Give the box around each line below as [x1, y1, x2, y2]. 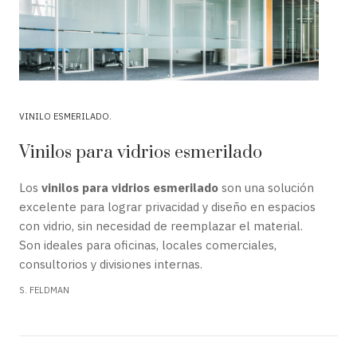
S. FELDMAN [19, 284, 69, 296]
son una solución [218, 179, 314, 195]
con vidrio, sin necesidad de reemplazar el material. [19, 218, 303, 233]
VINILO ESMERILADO [19, 110, 109, 122]
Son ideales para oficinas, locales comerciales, [19, 237, 277, 253]
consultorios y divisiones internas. [19, 256, 202, 272]
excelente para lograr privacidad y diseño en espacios [19, 198, 316, 214]
